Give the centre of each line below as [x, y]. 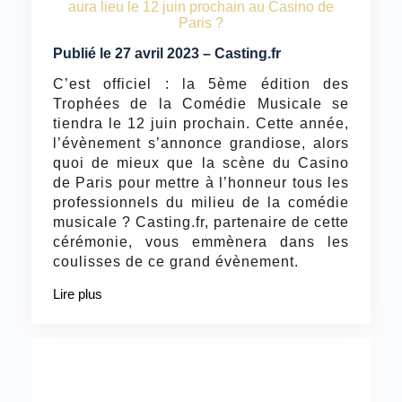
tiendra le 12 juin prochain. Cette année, [201, 124]
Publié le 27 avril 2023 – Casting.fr [166, 53]
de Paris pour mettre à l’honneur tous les [201, 183]
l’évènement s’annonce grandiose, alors [201, 144]
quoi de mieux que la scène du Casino [201, 163]
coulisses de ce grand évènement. [175, 262]
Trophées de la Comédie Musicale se [201, 104]
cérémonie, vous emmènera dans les [201, 242]
